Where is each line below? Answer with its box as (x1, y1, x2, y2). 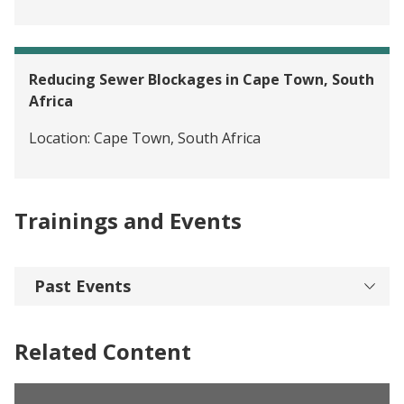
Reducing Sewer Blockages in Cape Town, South (29, 69, 374, 90)
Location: (29, 128, 90, 149)
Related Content (14, 336, 191, 367)
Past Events (34, 275, 131, 298)
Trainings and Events (14, 206, 242, 236)
